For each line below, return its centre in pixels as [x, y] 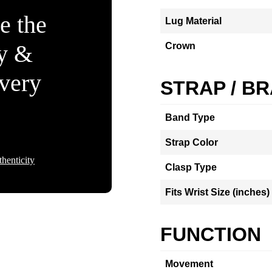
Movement [189, 264]
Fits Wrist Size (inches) [217, 192]
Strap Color [192, 142]
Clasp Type [191, 167]
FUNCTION [211, 234]
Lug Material [193, 21]
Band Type [190, 117]
